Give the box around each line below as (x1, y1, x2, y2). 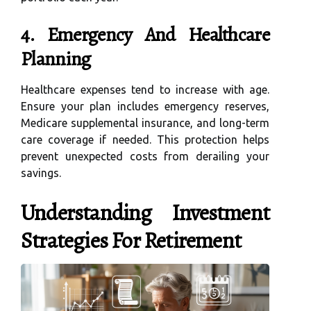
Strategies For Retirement (21, 224, 241, 255)
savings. (21, 166, 61, 179)
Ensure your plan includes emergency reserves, (21, 99, 269, 112)
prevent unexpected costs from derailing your (21, 149, 269, 162)
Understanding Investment (21, 196, 269, 228)
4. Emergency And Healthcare (21, 21, 269, 48)
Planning (21, 45, 91, 72)
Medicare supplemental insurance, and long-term (21, 116, 269, 129)
